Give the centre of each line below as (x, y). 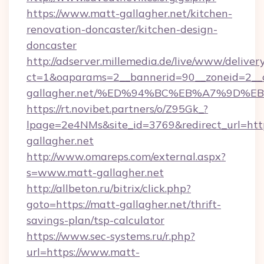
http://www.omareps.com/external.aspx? (126, 156)
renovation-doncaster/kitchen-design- (122, 29)
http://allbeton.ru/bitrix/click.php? (109, 188)
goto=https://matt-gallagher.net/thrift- (124, 204)
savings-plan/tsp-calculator (95, 220)
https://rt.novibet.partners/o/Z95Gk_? (117, 109)
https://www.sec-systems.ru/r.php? (111, 236)
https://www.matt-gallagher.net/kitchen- (129, 13)
